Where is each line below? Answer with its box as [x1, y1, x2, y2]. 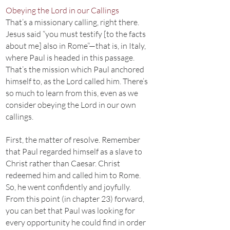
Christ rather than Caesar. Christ [6, 158, 120, 168]
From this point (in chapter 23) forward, [6, 194, 144, 204]
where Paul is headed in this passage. [6, 52, 135, 63]
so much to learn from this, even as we [6, 88, 138, 98]
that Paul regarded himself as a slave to [6, 146, 142, 157]
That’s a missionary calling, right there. [6, 17, 139, 27]
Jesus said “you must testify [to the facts [6, 29, 146, 39]
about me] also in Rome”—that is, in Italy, [6, 41, 146, 51]
